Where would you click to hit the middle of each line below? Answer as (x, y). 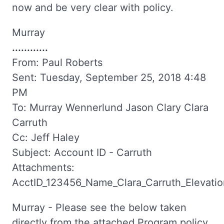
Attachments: (43, 167)
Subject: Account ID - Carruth (82, 152)
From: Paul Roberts (57, 62)
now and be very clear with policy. (93, 7)
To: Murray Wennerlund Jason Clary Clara (110, 107)
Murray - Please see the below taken (99, 207)
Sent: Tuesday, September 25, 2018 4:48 (109, 77)
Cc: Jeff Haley (46, 137)
